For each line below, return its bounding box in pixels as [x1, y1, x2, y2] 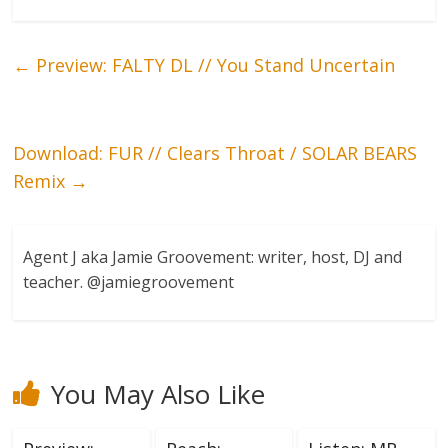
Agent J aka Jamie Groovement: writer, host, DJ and [23, 245, 403, 268]
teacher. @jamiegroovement [23, 270, 235, 293]
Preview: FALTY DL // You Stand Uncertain [31, 52, 396, 77]
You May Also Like [51, 375, 266, 412]
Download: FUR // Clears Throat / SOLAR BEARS [13, 140, 418, 165]
